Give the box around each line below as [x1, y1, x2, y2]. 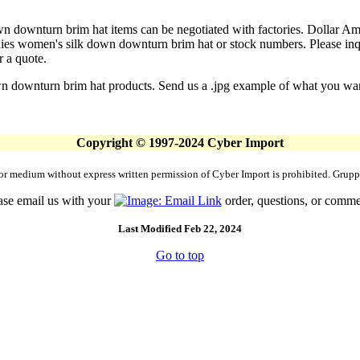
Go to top [156, 248, 204, 262]
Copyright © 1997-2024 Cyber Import [76, 136, 284, 149]
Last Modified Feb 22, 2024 [118, 223, 242, 235]
